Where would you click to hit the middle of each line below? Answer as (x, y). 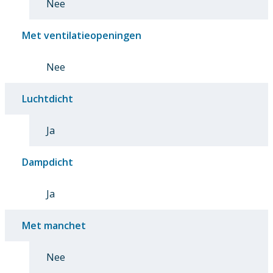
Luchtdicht (48, 98)
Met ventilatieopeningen (82, 35)
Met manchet (54, 225)
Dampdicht (48, 162)
